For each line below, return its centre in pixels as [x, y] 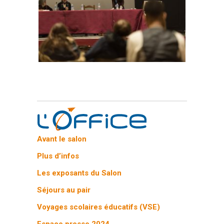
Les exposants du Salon [79, 173]
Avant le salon [62, 139]
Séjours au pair [64, 190]
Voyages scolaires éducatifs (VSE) [99, 207]
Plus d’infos [58, 156]
